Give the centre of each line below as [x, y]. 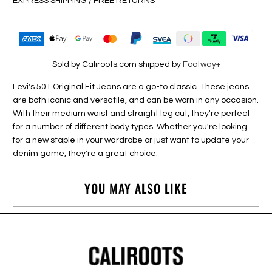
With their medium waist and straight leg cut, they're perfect [132, 113]
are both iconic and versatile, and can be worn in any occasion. [136, 100]
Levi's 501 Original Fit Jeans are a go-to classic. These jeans [131, 87]
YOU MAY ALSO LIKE [136, 189]
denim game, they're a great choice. [86, 153]
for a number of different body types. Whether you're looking [130, 127]
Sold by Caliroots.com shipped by [117, 64]
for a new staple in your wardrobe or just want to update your [131, 140]
